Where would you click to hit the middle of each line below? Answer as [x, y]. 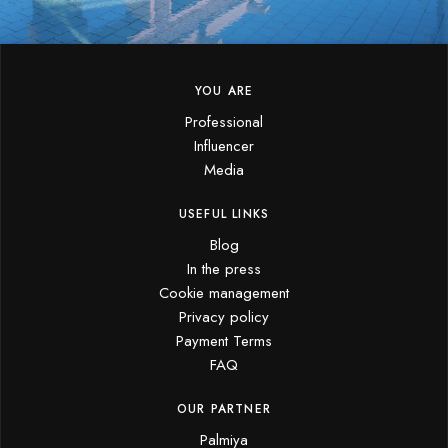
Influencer [224, 145]
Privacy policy [224, 316]
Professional [224, 121]
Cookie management [224, 292]
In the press [224, 268]
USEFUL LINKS [224, 213]
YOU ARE [224, 90]
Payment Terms [224, 340]
